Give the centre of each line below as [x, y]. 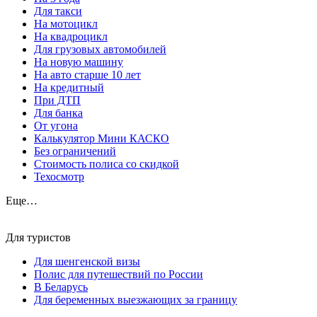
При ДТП [57, 100]
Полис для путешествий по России [119, 275]
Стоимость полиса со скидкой [106, 164]
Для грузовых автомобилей [100, 50]
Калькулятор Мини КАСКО [102, 139]
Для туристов [38, 238]
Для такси [58, 11]
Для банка [58, 113]
